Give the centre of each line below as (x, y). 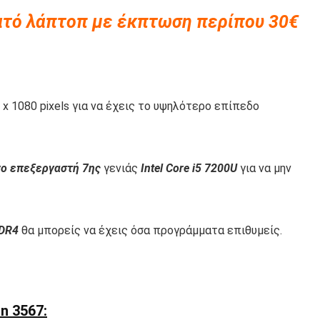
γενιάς (121, 169)
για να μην (264, 169)
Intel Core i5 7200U (189, 169)
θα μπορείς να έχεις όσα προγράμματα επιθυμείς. (150, 231)
